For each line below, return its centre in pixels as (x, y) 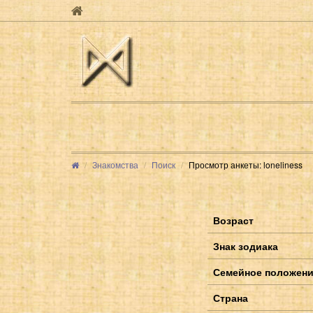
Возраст (233, 220)
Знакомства (115, 164)
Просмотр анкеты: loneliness (246, 164)
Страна (231, 297)
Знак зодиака (246, 246)
